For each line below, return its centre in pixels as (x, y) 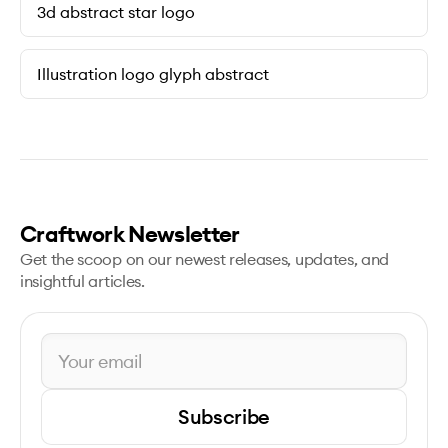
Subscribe (224, 417)
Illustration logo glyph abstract (153, 74)
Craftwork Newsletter (130, 234)
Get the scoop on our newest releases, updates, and (204, 259)
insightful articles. (82, 281)
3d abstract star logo (116, 12)
